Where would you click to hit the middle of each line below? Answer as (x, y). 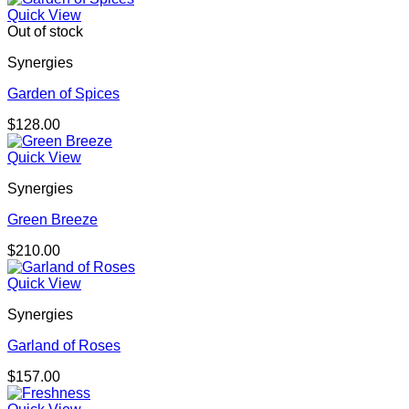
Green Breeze (52, 220)
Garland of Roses (64, 346)
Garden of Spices (63, 94)
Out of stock (45, 32)
